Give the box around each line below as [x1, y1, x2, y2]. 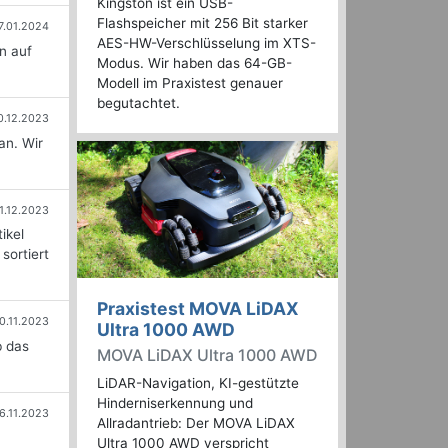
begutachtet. [97, 95, 180, 112]
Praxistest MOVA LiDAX [97, 298, 299, 320]
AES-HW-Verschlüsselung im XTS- [97, 35, 316, 52]
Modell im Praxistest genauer [97, 75, 283, 92]
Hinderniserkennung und [97, 395, 253, 412]
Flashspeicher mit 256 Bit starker [97, 15, 308, 32]
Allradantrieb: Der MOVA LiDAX [97, 415, 295, 432]
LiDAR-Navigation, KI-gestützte [97, 375, 299, 392]
